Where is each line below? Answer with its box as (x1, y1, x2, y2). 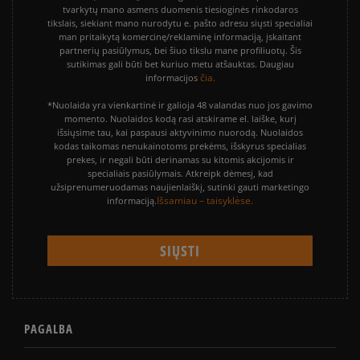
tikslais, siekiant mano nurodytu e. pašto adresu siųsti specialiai (47, 17, 313, 30)
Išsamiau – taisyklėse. (157, 194, 253, 208)
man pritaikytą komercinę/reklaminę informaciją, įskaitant (59, 31, 301, 43)
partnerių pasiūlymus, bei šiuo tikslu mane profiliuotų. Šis (59, 44, 301, 57)
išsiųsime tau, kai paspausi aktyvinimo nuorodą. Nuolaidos (57, 126, 303, 139)
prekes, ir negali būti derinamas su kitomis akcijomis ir (66, 153, 294, 166)
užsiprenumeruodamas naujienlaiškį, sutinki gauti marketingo (51, 181, 309, 194)
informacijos (145, 72, 200, 84)
